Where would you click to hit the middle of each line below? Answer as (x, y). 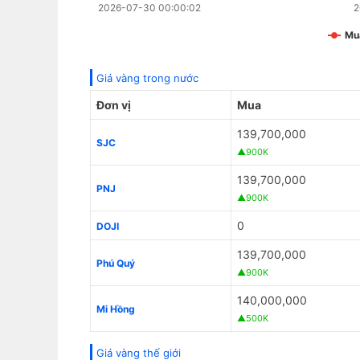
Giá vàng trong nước (147, 78)
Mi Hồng (116, 309)
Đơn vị (114, 105)
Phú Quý (116, 264)
